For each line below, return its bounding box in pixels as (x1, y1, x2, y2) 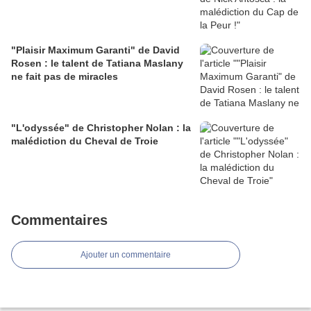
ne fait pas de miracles (11, 71, 118, 83)
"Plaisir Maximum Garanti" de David (11, 44, 180, 56)
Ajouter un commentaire (81, 250, 171, 260)
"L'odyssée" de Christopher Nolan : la (11, 122, 191, 134)
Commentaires (11, 212, 108, 228)
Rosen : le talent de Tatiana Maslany (11, 58, 183, 69)
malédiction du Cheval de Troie (11, 135, 158, 147)
